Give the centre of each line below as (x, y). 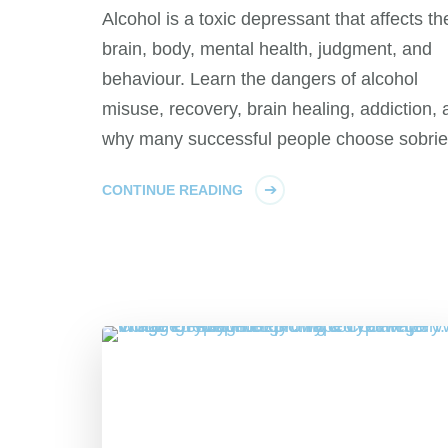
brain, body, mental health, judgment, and (267, 49)
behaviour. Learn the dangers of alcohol (260, 79)
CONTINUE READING (172, 190)
